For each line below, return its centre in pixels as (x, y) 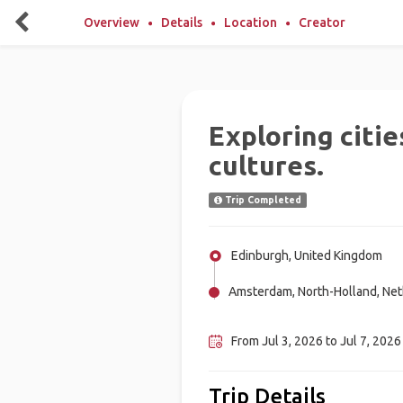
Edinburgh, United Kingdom (306, 255)
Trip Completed (261, 200)
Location (251, 22)
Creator (322, 22)
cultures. (266, 166)
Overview (112, 22)
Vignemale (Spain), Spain (296, 316)
